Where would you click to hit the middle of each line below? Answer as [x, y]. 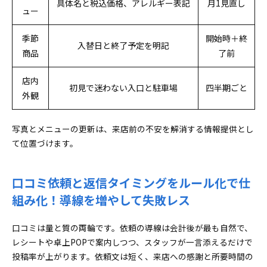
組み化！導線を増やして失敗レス [101, 200]
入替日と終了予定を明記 [123, 45]
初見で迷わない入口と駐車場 [123, 88]
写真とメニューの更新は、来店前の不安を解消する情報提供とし [133, 129]
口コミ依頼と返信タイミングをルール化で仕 [131, 183]
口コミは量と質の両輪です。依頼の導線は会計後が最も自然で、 [132, 228]
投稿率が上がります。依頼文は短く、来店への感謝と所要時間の [133, 256]
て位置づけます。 [45, 143]
